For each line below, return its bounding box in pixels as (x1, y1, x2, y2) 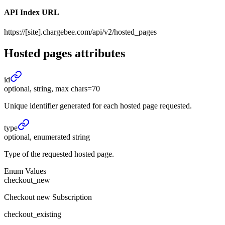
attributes (72, 46, 125, 60)
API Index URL (4, 8, 59, 17)
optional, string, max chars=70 (4, 84, 100, 93)
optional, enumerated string (4, 132, 90, 141)
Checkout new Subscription (4, 192, 92, 201)
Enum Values (4, 166, 46, 175)
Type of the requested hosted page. (4, 149, 114, 158)
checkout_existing (4, 209, 61, 218)
